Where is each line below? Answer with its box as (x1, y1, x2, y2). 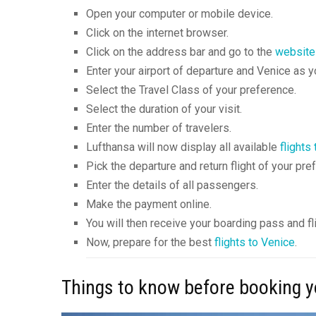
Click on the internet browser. (86, 25, 229, 39)
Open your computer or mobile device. (86, 6, 273, 20)
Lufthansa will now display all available (86, 140, 280, 154)
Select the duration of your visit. (86, 102, 242, 116)
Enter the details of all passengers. (86, 178, 258, 192)
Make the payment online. (86, 197, 212, 211)
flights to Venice (214, 235, 295, 249)
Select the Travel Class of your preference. (86, 83, 296, 97)
